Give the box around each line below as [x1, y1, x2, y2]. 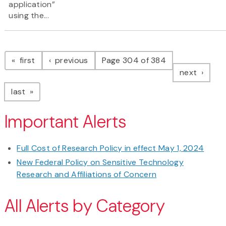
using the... [9, 10, 49, 21]
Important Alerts [5, 110, 126, 134]
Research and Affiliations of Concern [17, 169, 157, 180]
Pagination [4, 39, 85, 61]
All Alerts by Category [5, 195, 165, 218]
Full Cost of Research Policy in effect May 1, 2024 [17, 143, 204, 154]
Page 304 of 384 [101, 55, 166, 66]
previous [52, 55, 88, 66]
